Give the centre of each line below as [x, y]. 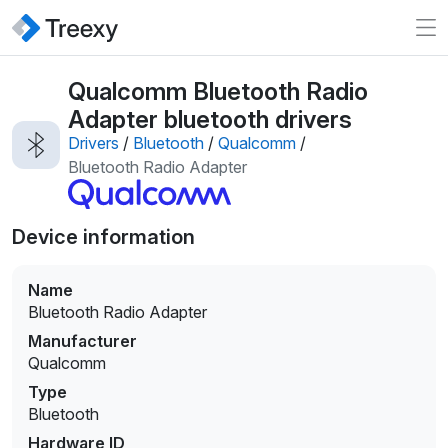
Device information [103, 237]
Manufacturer [82, 341]
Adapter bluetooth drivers [210, 119]
